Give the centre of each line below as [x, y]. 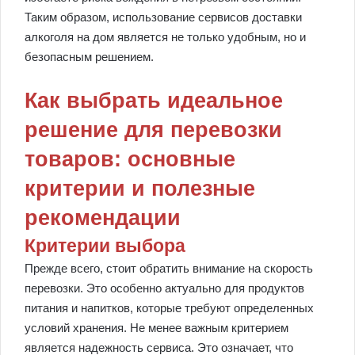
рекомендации [103, 218]
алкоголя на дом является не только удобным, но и [165, 37]
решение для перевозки [153, 130]
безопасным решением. [89, 57]
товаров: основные [130, 160]
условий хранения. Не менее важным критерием [157, 328]
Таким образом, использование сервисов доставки [163, 17]
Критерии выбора [105, 246]
